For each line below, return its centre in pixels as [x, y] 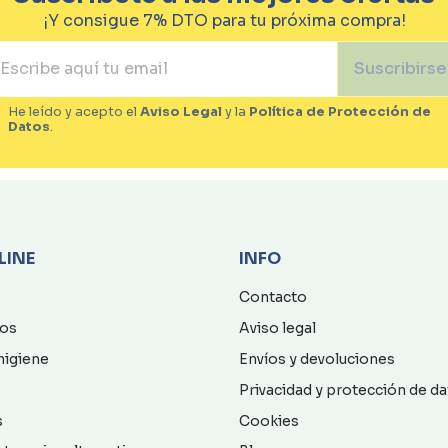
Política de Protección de [340, 111]
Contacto [273, 297]
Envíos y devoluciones [317, 358]
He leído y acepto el [74, 111]
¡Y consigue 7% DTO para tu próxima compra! [224, 20]
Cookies [269, 420]
